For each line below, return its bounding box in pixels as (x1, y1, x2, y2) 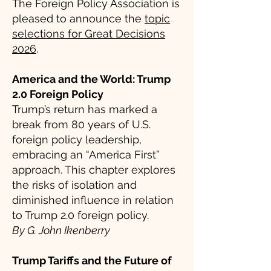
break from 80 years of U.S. (12, 118, 151, 131)
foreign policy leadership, (12, 133, 142, 146)
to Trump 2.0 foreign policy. (12, 209, 149, 221)
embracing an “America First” (12, 148, 160, 161)
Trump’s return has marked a (12, 103, 157, 116)
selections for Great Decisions (12, 27, 165, 40)
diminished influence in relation (12, 194, 174, 206)
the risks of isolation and (12, 178, 137, 191)
